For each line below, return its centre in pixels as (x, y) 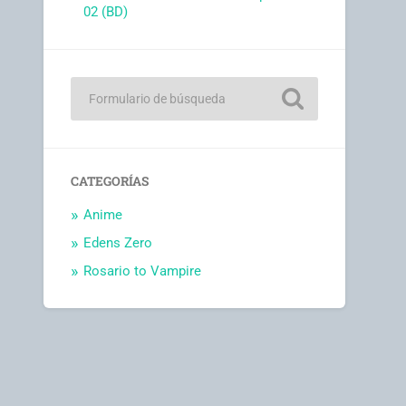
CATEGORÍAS (110, 182)
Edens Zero (118, 243)
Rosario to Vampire (143, 271)
